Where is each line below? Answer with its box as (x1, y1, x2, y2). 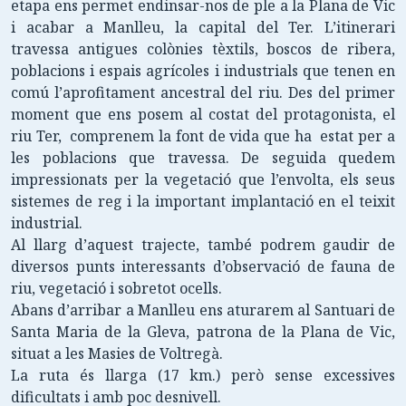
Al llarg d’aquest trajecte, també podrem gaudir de (11, 234, 395, 255)
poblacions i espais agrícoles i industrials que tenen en (11, 60, 395, 81)
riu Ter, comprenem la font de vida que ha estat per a (11, 125, 395, 146)
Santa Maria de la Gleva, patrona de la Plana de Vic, (11, 321, 395, 342)
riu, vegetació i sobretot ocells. (11, 277, 229, 298)
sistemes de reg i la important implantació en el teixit (11, 190, 395, 211)
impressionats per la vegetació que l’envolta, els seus (11, 169, 395, 189)
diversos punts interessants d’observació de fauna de (11, 256, 395, 276)
